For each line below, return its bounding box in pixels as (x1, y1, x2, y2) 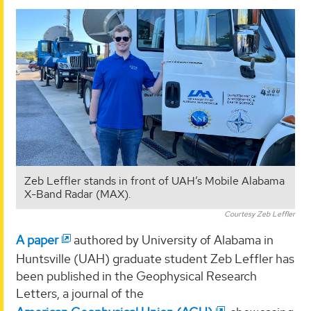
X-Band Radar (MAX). (24, 186, 131, 201)
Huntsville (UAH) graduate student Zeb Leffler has (16, 250, 294, 267)
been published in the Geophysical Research (16, 267, 257, 284)
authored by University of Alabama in (70, 231, 274, 248)
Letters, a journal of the (16, 285, 144, 301)
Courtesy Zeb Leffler (224, 208, 295, 219)
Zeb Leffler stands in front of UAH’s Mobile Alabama (24, 173, 285, 188)
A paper (16, 231, 58, 248)
